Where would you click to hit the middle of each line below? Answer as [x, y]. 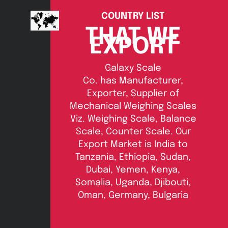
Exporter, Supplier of [133, 94]
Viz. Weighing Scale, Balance [133, 119]
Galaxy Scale [133, 68]
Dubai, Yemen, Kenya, [133, 170]
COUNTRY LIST [133, 17]
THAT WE [133, 38]
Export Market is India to [133, 145]
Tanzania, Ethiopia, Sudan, [133, 158]
